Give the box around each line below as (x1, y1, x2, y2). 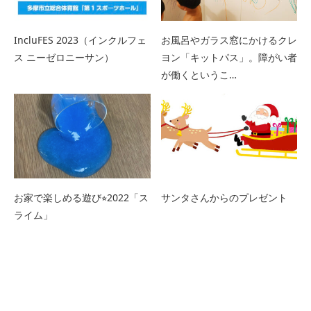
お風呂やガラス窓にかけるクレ (160, 33, 297, 47)
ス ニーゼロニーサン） (14, 50, 114, 64)
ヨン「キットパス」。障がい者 (160, 50, 297, 64)
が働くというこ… (160, 67, 237, 81)
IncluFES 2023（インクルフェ (14, 33, 146, 47)
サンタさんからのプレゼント (160, 191, 287, 205)
